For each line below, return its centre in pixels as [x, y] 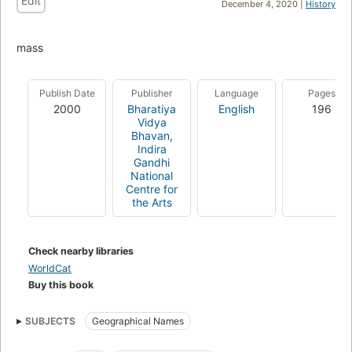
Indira [152, 148]
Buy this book [61, 284]
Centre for [152, 189]
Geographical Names [138, 321]
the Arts [152, 202]
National [152, 175]
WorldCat [50, 268]
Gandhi [152, 162]
